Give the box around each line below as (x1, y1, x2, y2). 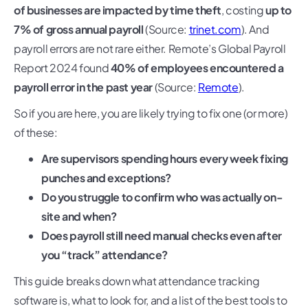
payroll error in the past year (14, 80, 153, 95)
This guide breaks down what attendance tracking (14, 274, 260, 289)
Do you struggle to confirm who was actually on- (41, 190, 283, 205)
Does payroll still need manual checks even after (41, 228, 282, 243)
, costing (221, 3, 266, 18)
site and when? (41, 209, 117, 224)
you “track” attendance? (41, 247, 168, 263)
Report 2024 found (14, 60, 111, 76)
